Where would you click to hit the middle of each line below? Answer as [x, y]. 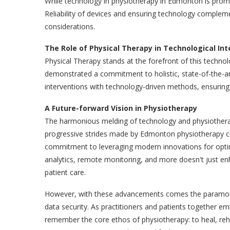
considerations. [70, 26]
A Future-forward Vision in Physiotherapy [121, 108]
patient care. [65, 172]
